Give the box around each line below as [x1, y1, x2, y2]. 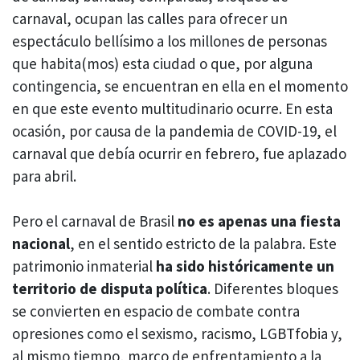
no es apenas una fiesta [178, 211, 341, 231]
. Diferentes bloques [207, 279, 338, 299]
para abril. [12, 166, 76, 186]
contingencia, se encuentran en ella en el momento [12, 76, 348, 96]
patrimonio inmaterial [12, 256, 156, 276]
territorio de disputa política [12, 279, 207, 299]
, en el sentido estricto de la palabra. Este [70, 234, 337, 254]
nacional [12, 234, 70, 254]
